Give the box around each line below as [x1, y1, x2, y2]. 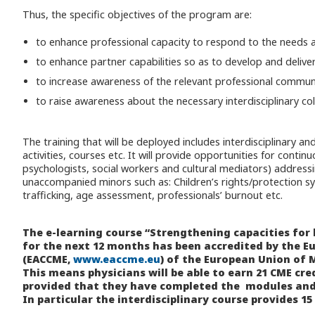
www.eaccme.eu [73, 252, 161, 266]
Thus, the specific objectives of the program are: [22, 8, 252, 22]
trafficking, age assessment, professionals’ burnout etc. [22, 188, 283, 202]
